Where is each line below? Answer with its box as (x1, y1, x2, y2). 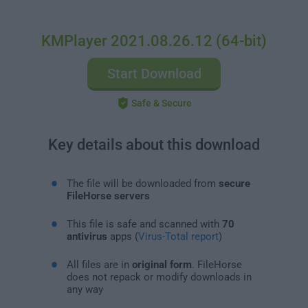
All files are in (66, 258, 132, 271)
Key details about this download (48, 136, 260, 153)
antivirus (66, 230, 107, 243)
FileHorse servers (66, 189, 150, 202)
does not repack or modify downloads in (66, 270, 252, 283)
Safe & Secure (131, 98, 192, 109)
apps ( (107, 230, 138, 243)
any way (66, 283, 103, 296)
